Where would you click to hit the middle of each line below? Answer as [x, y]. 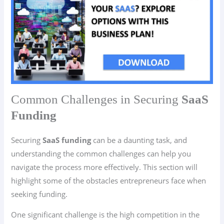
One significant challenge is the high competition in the [105, 215]
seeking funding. [39, 194]
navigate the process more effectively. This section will [104, 167]
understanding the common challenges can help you [101, 153]
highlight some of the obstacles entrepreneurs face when [109, 180]
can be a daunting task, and [139, 140]
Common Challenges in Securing [96, 99]
